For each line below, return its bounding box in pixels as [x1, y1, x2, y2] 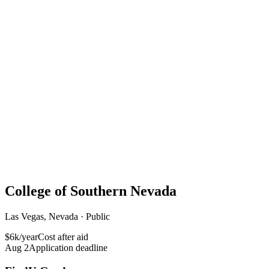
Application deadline [29, 242, 107, 253]
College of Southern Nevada [5, 183, 177, 199]
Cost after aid [38, 231, 88, 242]
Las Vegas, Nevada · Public [5, 211, 110, 222]
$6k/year [5, 231, 38, 242]
